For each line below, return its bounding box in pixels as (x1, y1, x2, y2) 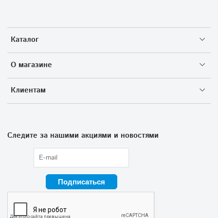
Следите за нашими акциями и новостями (7, 130, 159, 141)
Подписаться (57, 178, 105, 186)
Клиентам (11, 85, 46, 96)
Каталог (11, 34, 39, 45)
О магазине (11, 59, 52, 71)
